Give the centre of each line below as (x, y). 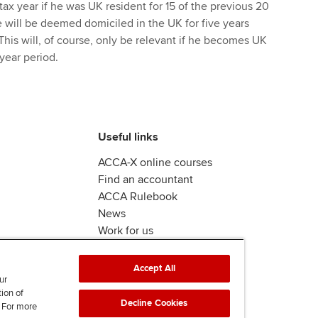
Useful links (128, 137)
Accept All (154, 268)
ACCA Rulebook (138, 197)
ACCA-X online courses (155, 163)
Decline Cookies (154, 303)
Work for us (126, 231)
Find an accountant (146, 180)
